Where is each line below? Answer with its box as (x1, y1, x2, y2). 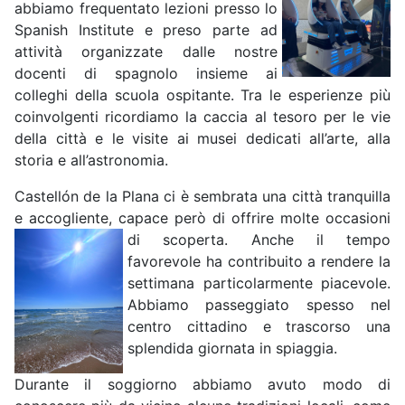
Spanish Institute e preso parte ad (14, 21, 278, 40)
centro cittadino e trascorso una (127, 317, 391, 336)
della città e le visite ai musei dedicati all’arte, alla (14, 129, 391, 148)
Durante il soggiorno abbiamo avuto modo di (14, 375, 391, 394)
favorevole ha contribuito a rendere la (127, 252, 391, 271)
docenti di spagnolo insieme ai (14, 64, 278, 83)
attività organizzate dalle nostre (14, 42, 278, 61)
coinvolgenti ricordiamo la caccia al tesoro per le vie (14, 108, 391, 127)
